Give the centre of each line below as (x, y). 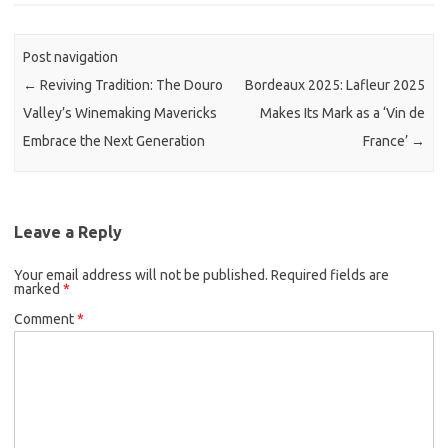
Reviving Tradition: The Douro (130, 85)
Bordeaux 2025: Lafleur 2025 (334, 85)
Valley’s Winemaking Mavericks (120, 113)
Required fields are (330, 274)
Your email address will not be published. (141, 274)
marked (38, 288)
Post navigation (71, 57)
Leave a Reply (68, 231)
